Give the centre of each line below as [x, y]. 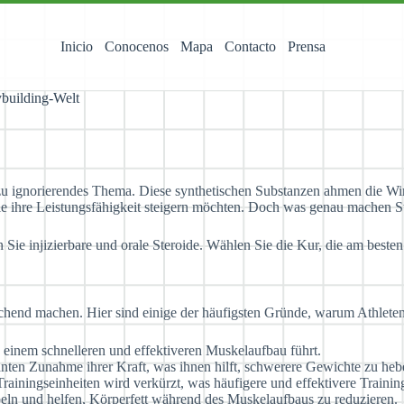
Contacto [250, 46]
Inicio [77, 46]
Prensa [307, 46]
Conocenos [137, 46]
